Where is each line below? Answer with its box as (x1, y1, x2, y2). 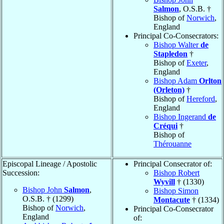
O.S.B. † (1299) (22, 194, 73, 203)
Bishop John (22, 185, 64, 194)
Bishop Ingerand (153, 112, 208, 121)
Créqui (153, 121, 177, 130)
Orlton (199, 76, 221, 85)
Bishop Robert (153, 168, 199, 177)
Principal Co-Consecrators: (133, 31, 218, 40)
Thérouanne (153, 139, 191, 148)
